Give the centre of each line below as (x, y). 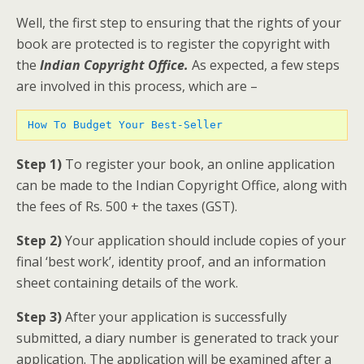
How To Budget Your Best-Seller (128, 124)
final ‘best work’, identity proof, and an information (171, 261)
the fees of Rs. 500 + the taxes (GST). (127, 206)
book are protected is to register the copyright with (173, 43)
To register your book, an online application (200, 164)
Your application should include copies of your (204, 240)
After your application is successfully (174, 316)
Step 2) (39, 240)
